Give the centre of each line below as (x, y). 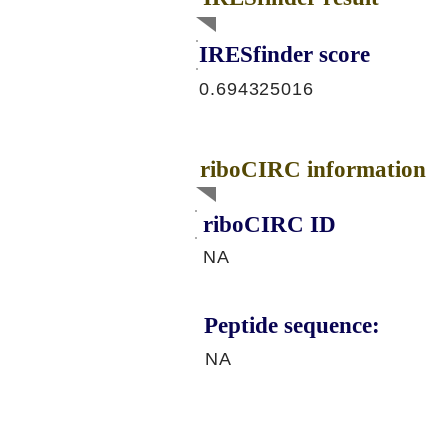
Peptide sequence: (292, 325)
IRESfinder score (284, 54)
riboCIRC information (313, 169)
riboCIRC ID (269, 224)
